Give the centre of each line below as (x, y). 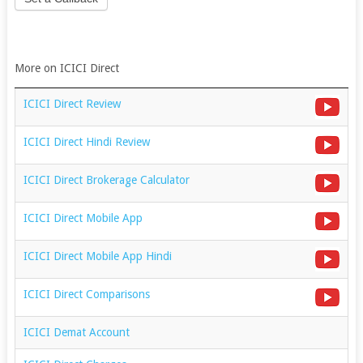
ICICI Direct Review (72, 103)
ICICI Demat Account (76, 332)
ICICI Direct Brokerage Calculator (106, 179)
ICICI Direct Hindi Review (86, 141)
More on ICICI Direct (66, 68)
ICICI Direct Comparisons (86, 294)
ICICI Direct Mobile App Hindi (97, 256)
